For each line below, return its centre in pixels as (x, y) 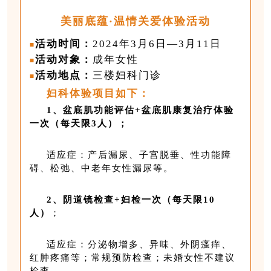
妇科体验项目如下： (99, 93)
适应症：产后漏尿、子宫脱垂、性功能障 (139, 155)
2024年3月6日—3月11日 (157, 44)
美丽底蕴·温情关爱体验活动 (135, 21)
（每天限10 (189, 199)
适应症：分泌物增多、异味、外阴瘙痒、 (139, 244)
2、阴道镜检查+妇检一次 (105, 199)
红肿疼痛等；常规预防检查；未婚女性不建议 (133, 257)
